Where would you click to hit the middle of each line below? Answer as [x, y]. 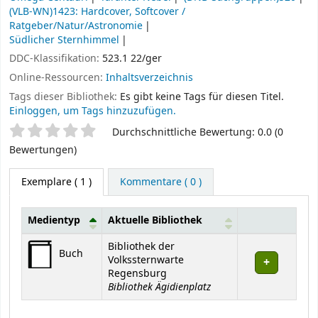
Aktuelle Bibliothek [155, 220]
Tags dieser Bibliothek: [63, 97]
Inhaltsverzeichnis [149, 78]
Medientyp [54, 220]
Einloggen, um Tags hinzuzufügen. [93, 111]
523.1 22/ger [132, 59]
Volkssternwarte [146, 260]
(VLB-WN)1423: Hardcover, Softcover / [97, 11]
